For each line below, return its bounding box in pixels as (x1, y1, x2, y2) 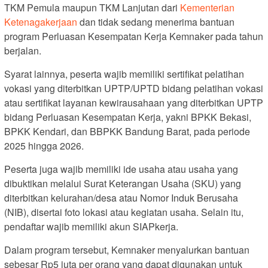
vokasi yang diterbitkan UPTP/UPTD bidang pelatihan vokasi (4, 81, 263, 96)
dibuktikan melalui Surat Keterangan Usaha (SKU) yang (4, 176, 241, 191)
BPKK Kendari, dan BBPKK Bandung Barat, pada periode (4, 124, 250, 139)
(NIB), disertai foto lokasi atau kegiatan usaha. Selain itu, (4, 205, 243, 220)
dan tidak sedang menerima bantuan (77, 15, 234, 29)
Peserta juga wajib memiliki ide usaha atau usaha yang (4, 162, 238, 176)
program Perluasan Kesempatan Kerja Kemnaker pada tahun (4, 29, 263, 44)
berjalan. (4, 44, 41, 58)
